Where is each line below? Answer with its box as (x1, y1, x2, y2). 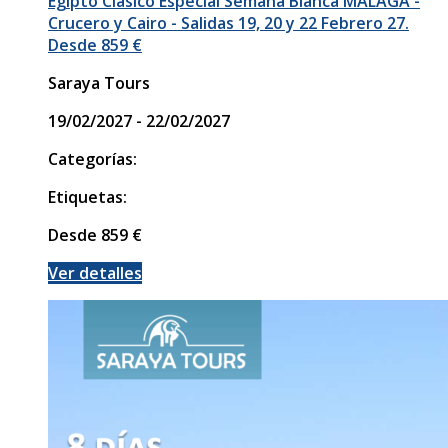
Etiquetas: (48, 185, 127, 208)
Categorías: (48, 147, 137, 170)
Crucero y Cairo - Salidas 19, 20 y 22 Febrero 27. (48, 11, 409, 34)
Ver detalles (48, 261, 142, 284)
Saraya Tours (48, 71, 150, 94)
